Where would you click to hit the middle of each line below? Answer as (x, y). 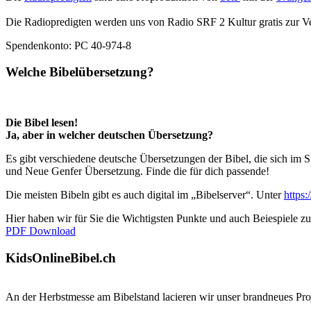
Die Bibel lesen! (42, 123)
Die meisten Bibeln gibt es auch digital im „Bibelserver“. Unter (145, 195)
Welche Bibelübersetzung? (80, 72)
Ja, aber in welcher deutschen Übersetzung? (109, 135)
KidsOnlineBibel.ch (61, 258)
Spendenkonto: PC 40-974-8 (68, 45)
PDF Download (41, 231)
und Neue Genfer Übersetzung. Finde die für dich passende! (137, 171)
